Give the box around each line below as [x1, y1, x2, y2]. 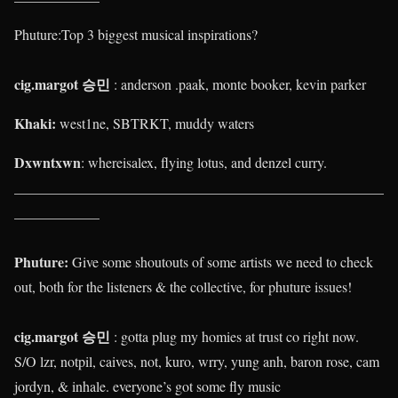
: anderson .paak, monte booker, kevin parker [114, 74, 366, 93]
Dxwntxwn [14, 151, 81, 172]
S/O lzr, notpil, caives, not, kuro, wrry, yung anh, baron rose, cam [14, 351, 379, 370]
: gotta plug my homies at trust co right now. [110, 326, 359, 346]
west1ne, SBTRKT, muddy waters [56, 113, 254, 132]
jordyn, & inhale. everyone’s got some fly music [14, 376, 281, 395]
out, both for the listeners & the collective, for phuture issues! [14, 276, 352, 296]
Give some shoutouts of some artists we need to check [68, 251, 373, 271]
